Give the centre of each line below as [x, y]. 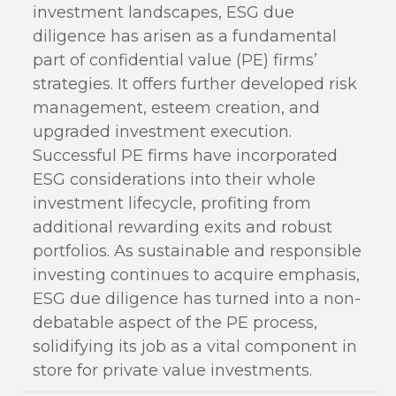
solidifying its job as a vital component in [195, 346]
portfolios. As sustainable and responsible [198, 251]
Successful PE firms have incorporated [186, 156]
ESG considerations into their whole [175, 179]
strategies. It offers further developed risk [195, 84]
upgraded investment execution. [163, 132]
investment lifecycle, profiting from [172, 203]
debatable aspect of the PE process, [175, 323]
